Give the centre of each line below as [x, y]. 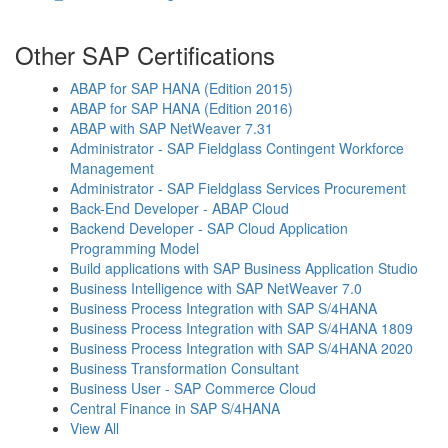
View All [94, 427]
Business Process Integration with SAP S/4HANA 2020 [241, 347]
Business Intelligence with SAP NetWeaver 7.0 [216, 287]
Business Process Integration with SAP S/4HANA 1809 [241, 327]
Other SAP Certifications [145, 54]
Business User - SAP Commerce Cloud [193, 387]
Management [112, 167]
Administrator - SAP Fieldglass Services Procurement [238, 187]
